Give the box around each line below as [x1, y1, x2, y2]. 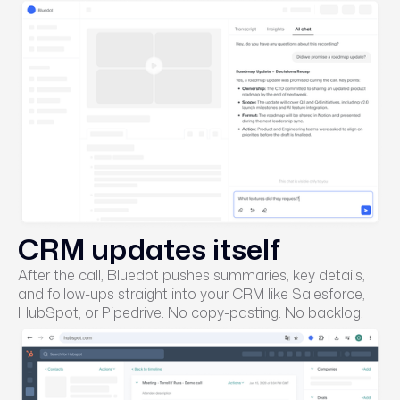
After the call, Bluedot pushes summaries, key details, [18, 264, 365, 285]
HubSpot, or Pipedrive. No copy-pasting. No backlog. [18, 302, 363, 322]
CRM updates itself [18, 228, 280, 269]
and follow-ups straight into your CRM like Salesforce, [18, 283, 365, 304]
